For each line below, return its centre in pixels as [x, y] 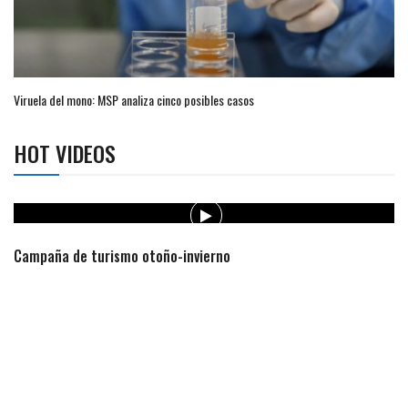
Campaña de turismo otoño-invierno [122, 256]
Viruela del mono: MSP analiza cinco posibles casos [134, 100]
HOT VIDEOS [65, 153]
